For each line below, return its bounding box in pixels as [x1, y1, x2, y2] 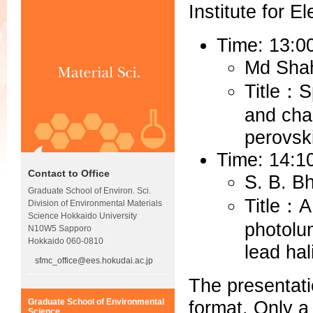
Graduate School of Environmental [28, 297, 164, 307]
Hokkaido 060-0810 [28, 236, 103, 247]
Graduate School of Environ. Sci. [28, 186, 151, 196]
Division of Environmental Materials [28, 198, 162, 209]
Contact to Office [28, 168, 110, 180]
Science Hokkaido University [28, 211, 137, 221]
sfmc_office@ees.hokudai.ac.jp [35, 256, 153, 266]
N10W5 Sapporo [28, 224, 92, 234]
